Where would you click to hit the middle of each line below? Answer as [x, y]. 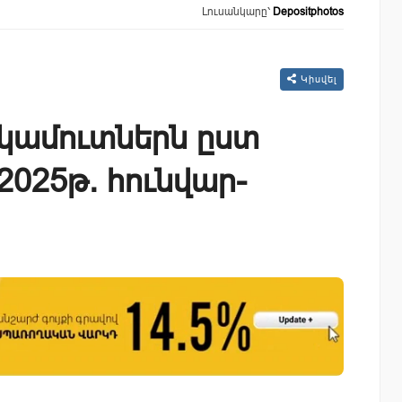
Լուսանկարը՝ [237, 12]
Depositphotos [308, 12]
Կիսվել [317, 79]
